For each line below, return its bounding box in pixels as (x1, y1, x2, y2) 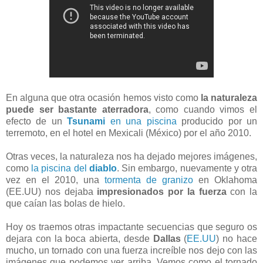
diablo (89, 163, 117, 173)
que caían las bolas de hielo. (6, 198, 125, 208)
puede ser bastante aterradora (6, 104, 149, 114)
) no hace (216, 233, 258, 244)
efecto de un (6, 116, 68, 126)
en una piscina (105, 116, 177, 126)
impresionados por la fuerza (97, 186, 227, 197)
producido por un (176, 116, 258, 126)
